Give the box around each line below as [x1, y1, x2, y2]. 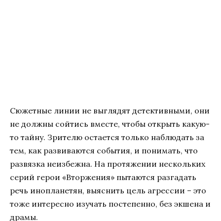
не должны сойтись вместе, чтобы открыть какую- [10, 119, 210, 129]
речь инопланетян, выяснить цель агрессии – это [10, 185, 206, 196]
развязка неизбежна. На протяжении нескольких [10, 159, 205, 169]
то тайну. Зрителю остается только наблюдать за [10, 132, 204, 143]
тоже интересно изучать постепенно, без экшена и [10, 199, 211, 209]
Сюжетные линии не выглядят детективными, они [10, 106, 210, 116]
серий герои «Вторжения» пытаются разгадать [10, 172, 196, 183]
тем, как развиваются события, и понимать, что [10, 146, 198, 156]
